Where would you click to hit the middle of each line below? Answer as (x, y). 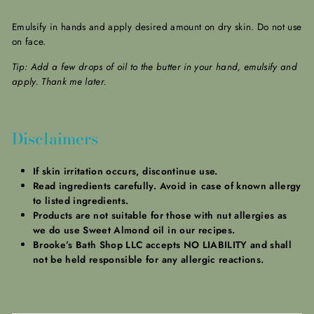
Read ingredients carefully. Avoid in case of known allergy (167, 186)
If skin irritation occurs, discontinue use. (125, 171)
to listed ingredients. (81, 201)
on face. (29, 42)
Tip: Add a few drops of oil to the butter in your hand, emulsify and (155, 67)
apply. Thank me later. (60, 82)
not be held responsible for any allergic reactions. (149, 260)
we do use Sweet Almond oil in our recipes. (134, 230)
